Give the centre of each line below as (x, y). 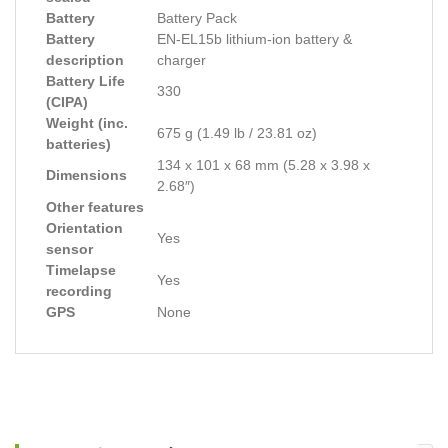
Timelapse (81, 270)
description (85, 60)
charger (181, 60)
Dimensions (86, 175)
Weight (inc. (87, 123)
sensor (69, 249)
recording (79, 291)
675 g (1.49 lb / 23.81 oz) (237, 133)
